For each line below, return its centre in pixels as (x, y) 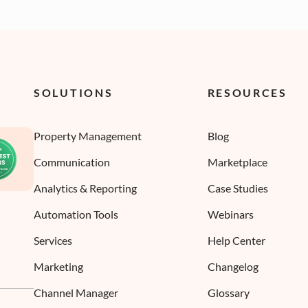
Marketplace (237, 162)
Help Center (236, 240)
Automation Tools (76, 214)
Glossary (228, 293)
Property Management (88, 136)
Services (53, 240)
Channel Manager (76, 293)
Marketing (58, 266)
